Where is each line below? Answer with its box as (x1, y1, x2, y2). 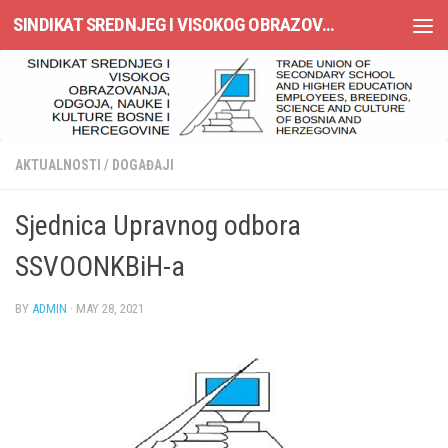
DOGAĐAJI (112, 157, 174, 173)
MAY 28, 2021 (76, 301, 144, 316)
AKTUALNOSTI (15, 157, 101, 173)
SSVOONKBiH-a (15, 250, 185, 283)
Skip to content (27, 19, 133, 38)
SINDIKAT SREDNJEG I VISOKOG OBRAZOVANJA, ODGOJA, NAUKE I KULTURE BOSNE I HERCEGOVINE (321, 13, 334, 36)
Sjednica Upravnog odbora (15, 209, 301, 242)
